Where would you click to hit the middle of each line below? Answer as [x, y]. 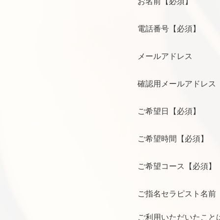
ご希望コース [161, 166]
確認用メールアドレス [177, 83]
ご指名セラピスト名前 [177, 193]
